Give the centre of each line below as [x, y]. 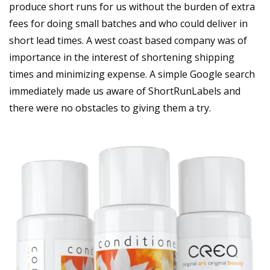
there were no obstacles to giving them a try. [110, 108]
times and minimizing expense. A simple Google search [132, 74]
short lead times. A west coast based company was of [128, 40]
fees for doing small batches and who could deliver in [128, 23]
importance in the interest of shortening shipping [122, 57]
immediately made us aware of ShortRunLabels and [125, 91]
